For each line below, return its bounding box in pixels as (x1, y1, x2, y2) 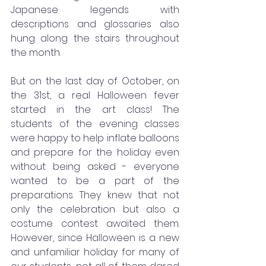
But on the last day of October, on (11, 74, 179, 88)
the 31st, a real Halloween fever (11, 88, 179, 102)
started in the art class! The (11, 102, 179, 116)
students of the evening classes (11, 116, 179, 131)
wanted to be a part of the (11, 173, 179, 188)
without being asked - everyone (11, 159, 179, 173)
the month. (11, 45, 63, 59)
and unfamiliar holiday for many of (11, 245, 179, 259)
